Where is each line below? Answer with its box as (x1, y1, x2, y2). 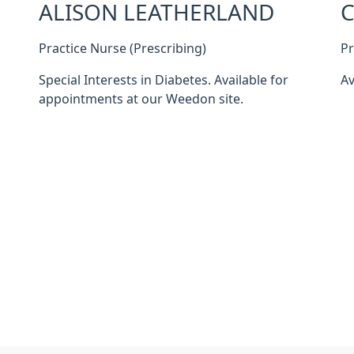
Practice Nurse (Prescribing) (38, 42, 206, 55)
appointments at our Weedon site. (38, 92, 243, 105)
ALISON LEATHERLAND (38, 2, 274, 24)
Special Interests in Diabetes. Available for (38, 73, 288, 86)
